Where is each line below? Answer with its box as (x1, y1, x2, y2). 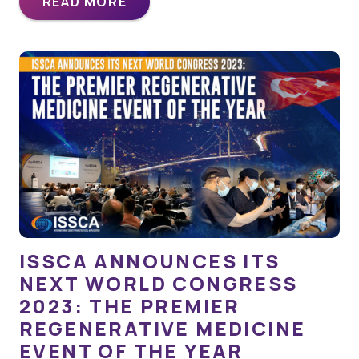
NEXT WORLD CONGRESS (19, 270, 298, 297)
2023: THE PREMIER (19, 292, 240, 320)
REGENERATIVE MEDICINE (19, 315, 306, 342)
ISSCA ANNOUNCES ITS (19, 248, 280, 275)
